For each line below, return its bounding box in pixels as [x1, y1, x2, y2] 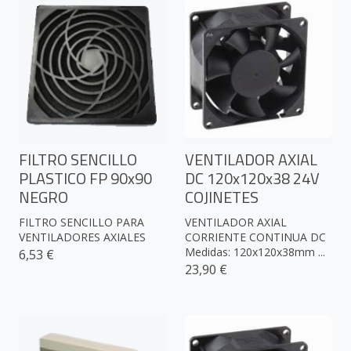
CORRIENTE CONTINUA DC [185, 230, 326, 245]
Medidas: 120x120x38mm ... [185, 244, 325, 260]
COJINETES [185, 185, 259, 210]
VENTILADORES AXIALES [19, 230, 146, 245]
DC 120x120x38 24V [185, 166, 320, 191]
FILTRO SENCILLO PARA [19, 215, 144, 230]
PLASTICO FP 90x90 [19, 166, 152, 191]
